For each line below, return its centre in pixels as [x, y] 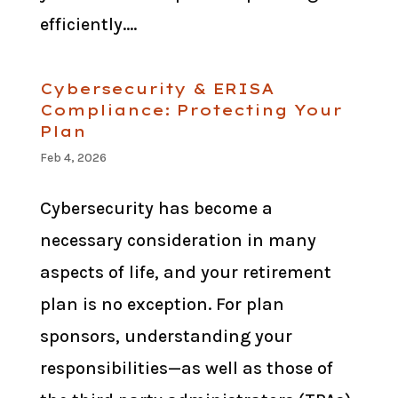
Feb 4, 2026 [73, 158]
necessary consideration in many [178, 241]
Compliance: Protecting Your [191, 111]
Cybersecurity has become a [156, 209]
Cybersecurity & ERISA [157, 89]
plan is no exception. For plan [162, 305]
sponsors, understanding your [166, 337]
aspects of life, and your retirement [185, 273]
